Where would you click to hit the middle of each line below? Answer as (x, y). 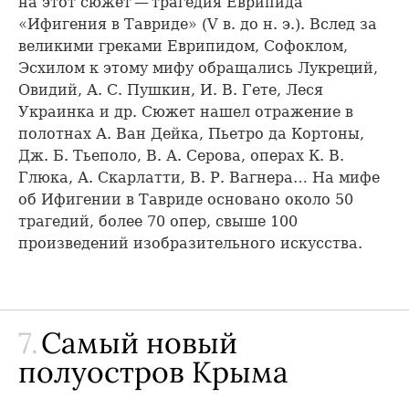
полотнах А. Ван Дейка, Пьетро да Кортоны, (191, 133)
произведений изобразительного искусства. (190, 243)
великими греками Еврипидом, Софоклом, (183, 46)
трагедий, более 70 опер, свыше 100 (158, 221)
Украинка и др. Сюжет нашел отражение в (186, 111)
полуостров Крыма (153, 372)
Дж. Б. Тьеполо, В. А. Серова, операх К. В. (181, 155)
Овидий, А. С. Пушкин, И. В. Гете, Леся (171, 89)
